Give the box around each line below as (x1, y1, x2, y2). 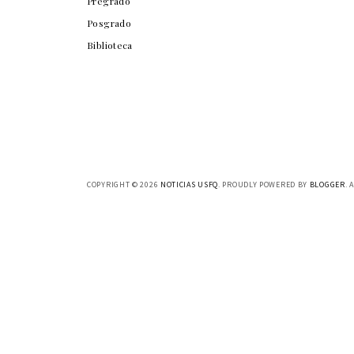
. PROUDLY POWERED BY (218, 179, 310, 190)
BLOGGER (309, 179, 345, 190)
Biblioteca (87, 39, 133, 52)
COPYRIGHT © (87, 179, 141, 190)
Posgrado (87, 17, 131, 30)
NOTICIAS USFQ (160, 179, 219, 190)
